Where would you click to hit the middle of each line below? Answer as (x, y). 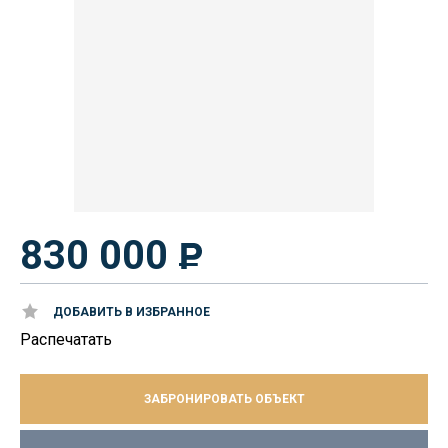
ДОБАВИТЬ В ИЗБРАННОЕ (131, 312)
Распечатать (66, 339)
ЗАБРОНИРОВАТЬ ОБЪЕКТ (224, 399)
